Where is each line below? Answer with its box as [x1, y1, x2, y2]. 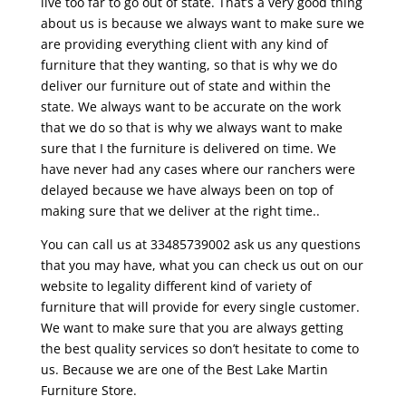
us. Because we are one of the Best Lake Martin [40, 360, 328, 378]
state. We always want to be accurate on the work [40, 97, 341, 115]
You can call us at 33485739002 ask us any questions [40, 235, 361, 253]
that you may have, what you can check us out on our [40, 256, 363, 274]
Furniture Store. [40, 381, 137, 399]
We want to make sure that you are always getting [40, 318, 343, 336]
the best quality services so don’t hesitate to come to [40, 339, 359, 357]
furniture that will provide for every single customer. [40, 297, 360, 315]
